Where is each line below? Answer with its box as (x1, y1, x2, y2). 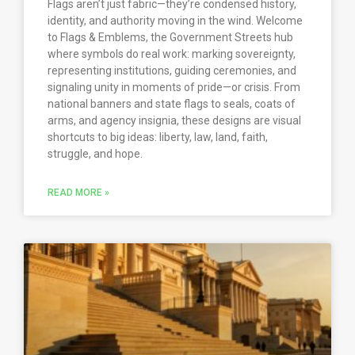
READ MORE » (48, 187, 109, 199)
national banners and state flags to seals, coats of (48, 97, 296, 111)
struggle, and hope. (48, 147, 143, 161)
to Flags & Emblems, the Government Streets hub (48, 31, 293, 44)
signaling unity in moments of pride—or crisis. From (48, 81, 300, 94)
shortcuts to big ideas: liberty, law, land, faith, (48, 131, 268, 144)
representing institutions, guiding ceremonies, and (48, 64, 296, 78)
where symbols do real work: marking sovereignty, (48, 48, 296, 61)
